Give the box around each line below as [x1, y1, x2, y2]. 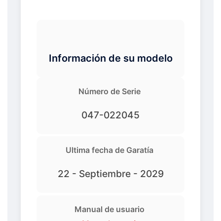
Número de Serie [78, 86, 141, 96]
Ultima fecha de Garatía [65, 145, 153, 155]
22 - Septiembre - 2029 [57, 168, 164, 180]
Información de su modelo [48, 52, 173, 64]
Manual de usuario [74, 204, 145, 214]
